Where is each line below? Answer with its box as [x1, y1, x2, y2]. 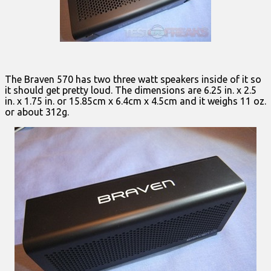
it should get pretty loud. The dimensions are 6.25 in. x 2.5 [5, 84, 256, 96]
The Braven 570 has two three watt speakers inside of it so [5, 73, 261, 85]
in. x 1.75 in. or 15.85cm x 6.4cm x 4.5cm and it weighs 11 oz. [5, 95, 266, 106]
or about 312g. [5, 106, 69, 117]
